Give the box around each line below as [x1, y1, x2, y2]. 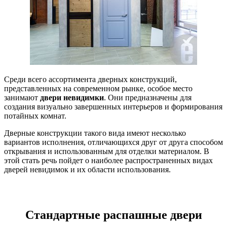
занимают [4, 93, 40, 102]
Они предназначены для [108, 93, 192, 102]
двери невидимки [40, 93, 104, 102]
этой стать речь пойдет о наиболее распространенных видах [4, 156, 213, 165]
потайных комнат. [4, 111, 66, 120]
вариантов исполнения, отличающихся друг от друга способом [4, 137, 223, 146]
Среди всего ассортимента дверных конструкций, [4, 74, 177, 84]
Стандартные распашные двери [25, 208, 202, 221]
